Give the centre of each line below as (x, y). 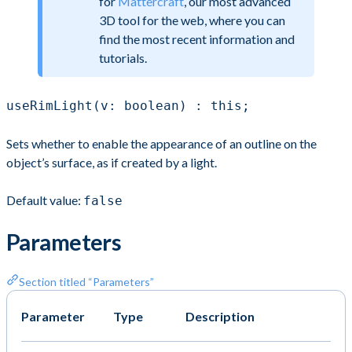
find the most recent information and (197, 38)
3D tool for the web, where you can (192, 20)
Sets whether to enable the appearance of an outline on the (161, 143)
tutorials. (123, 57)
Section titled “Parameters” (86, 281)
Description (220, 316)
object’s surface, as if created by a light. (112, 162)
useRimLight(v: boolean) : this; (128, 105)
